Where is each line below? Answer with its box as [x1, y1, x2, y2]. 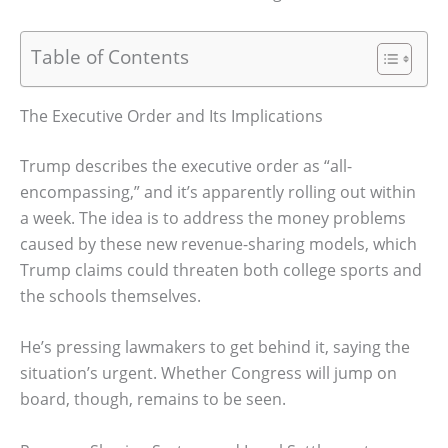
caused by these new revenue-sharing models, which [20, 232, 417, 255]
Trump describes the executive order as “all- [20, 154, 352, 177]
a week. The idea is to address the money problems [20, 206, 406, 229]
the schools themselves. [20, 284, 201, 307]
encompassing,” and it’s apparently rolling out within [20, 180, 416, 203]
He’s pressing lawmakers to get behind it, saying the [20, 336, 410, 359]
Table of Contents [31, 43, 189, 70]
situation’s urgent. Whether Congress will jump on [20, 362, 397, 385]
